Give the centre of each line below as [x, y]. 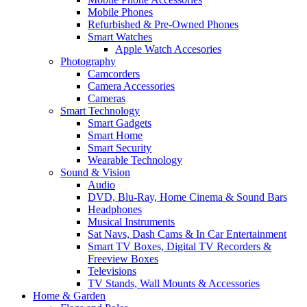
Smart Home [115, 135]
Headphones [115, 209]
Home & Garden [69, 295]
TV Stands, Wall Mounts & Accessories [174, 283]
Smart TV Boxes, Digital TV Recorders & [180, 246]
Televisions [112, 271]
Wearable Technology [135, 160]
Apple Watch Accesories [168, 49]
